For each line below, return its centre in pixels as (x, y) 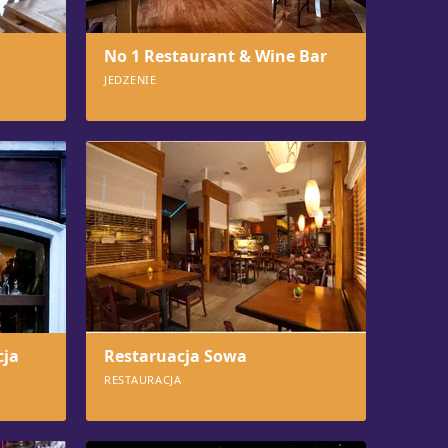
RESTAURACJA (143, 379)
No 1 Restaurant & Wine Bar (215, 56)
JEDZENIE (130, 79)
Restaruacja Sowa (175, 356)
